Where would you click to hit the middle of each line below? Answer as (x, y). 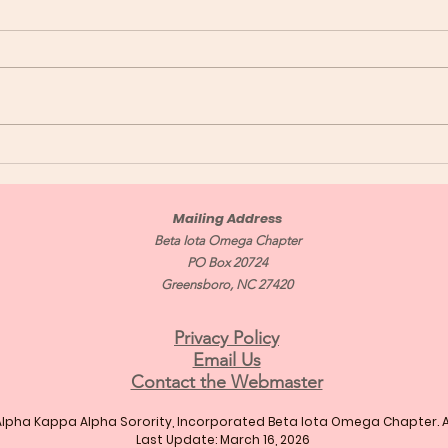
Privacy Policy (226, 338)
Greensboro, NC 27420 (227, 285)
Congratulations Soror (189, 142)
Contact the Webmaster (226, 382)
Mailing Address (227, 219)
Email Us (226, 360)
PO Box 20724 (227, 263)
